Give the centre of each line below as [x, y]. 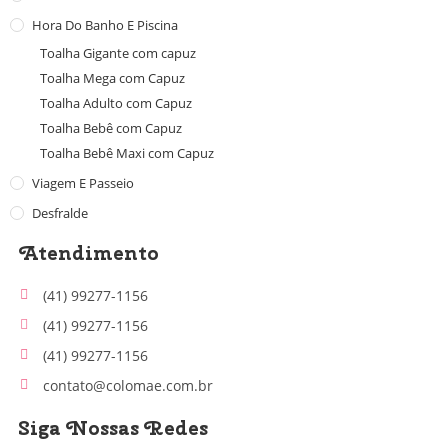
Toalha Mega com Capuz [112, 77]
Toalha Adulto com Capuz [116, 102]
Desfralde [60, 212]
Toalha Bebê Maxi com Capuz [127, 152]
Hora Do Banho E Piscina [105, 24]
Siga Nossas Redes [114, 427]
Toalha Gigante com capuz [118, 52]
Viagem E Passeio [83, 182]
